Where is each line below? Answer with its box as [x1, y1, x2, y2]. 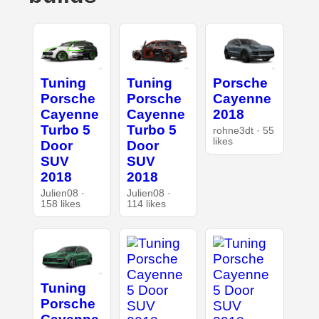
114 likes [126, 199, 166, 210]
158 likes [40, 199, 80, 210]
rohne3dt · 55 [213, 125, 275, 137]
